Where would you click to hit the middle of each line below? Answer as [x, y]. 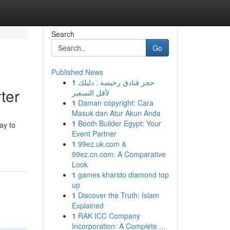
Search [63, 34]
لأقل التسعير [90, 92]
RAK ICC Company [109, 216]
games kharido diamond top [123, 175]
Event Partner [94, 133]
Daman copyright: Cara [116, 103]
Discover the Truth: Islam [118, 195]
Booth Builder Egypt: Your [119, 123]
